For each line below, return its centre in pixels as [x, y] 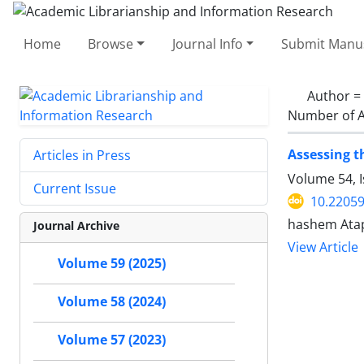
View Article [323, 247]
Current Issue [75, 188]
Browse [111, 43]
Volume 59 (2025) [112, 263]
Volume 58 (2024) [112, 301]
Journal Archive [76, 225]
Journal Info [207, 43]
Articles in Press [82, 155]
